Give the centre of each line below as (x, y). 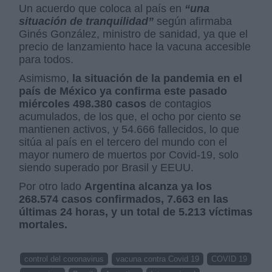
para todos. (46, 59)
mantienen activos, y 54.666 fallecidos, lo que (129, 129)
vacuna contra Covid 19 (158, 259)
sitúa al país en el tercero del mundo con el (123, 142)
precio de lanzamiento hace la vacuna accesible (135, 46)
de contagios (179, 104)
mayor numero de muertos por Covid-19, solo (129, 155)
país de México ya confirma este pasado (123, 91)
